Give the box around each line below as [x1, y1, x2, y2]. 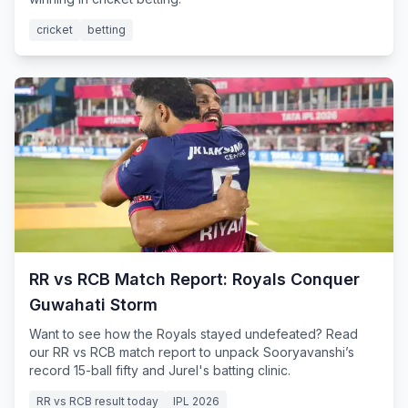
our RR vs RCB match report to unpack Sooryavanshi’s [29, 344, 354, 360]
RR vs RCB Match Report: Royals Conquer [29, 270, 360, 289]
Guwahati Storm [29, 295, 158, 314]
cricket [36, 23, 73, 36]
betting [87, 23, 126, 36]
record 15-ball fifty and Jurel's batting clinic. [29, 362, 291, 378]
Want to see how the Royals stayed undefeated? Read [29, 326, 358, 342]
